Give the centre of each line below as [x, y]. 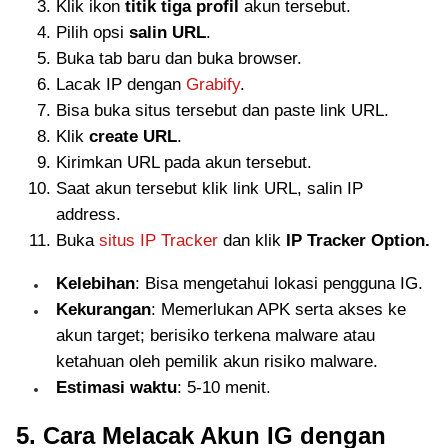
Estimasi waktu [116, 387]
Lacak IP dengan [121, 84]
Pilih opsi [92, 32]
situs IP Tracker [158, 240]
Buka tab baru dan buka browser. [179, 58]
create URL [133, 136]
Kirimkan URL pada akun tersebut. [184, 162]
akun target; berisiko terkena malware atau [215, 335]
